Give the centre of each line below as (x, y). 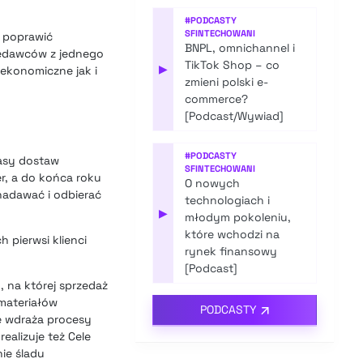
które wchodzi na (233, 235)
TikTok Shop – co (233, 65)
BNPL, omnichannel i (240, 48)
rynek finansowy (231, 252)
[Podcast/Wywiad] (235, 116)
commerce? (217, 99)
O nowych (213, 184)
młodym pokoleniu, (238, 218)
